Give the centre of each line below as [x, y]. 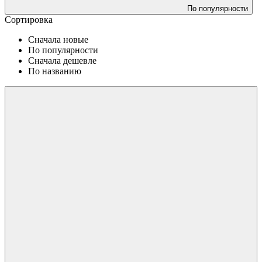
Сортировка [29, 19]
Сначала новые [58, 39]
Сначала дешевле [62, 60]
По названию [55, 71]
